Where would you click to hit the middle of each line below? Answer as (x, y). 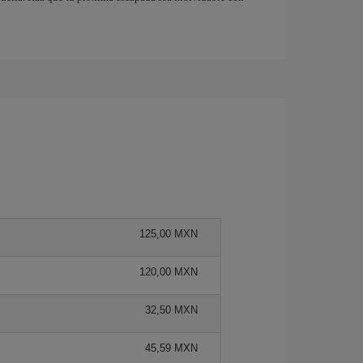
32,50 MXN (171, 310)
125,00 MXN (169, 233)
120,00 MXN (169, 271)
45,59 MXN (171, 348)
